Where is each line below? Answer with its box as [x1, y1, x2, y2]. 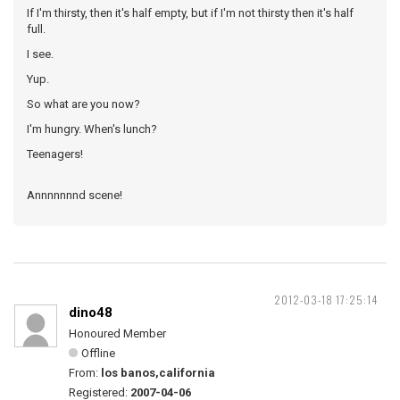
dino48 [69, 304, 112, 321]
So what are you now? [27, 97, 140, 111]
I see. [27, 47, 54, 61]
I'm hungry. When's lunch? [27, 122, 157, 136]
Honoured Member [69, 327, 166, 340]
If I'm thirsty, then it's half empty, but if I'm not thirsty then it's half [27, 6, 354, 20]
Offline [81, 346, 115, 360]
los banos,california [101, 366, 215, 379]
